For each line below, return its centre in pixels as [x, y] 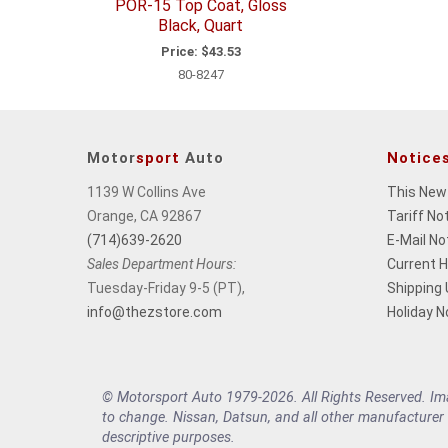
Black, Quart [201, 26]
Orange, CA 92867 [144, 215]
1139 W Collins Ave [146, 191]
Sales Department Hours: [161, 263]
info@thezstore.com [154, 311]
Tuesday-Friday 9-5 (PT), [166, 287]
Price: [179, 51]
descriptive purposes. [168, 437]
